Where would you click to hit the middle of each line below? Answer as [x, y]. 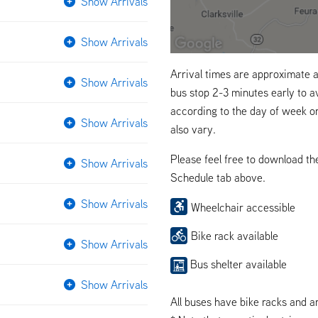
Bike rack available [235, 235]
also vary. [193, 129]
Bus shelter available [237, 264]
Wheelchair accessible [243, 207]
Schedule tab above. [218, 177]
